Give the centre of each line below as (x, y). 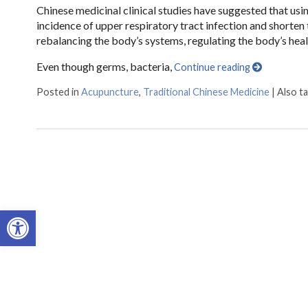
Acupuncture (110, 91)
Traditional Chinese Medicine (206, 91)
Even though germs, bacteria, (105, 66)
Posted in (58, 91)
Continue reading (213, 67)
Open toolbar (41, 216)
